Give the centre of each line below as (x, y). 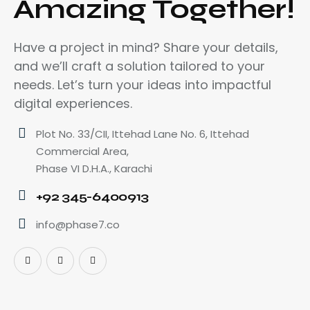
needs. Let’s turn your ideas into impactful (143, 85)
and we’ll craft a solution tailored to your (139, 66)
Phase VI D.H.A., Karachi (94, 169)
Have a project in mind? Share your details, (146, 48)
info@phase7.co (77, 224)
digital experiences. (73, 104)
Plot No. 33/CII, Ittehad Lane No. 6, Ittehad (142, 134)
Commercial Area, (82, 152)
